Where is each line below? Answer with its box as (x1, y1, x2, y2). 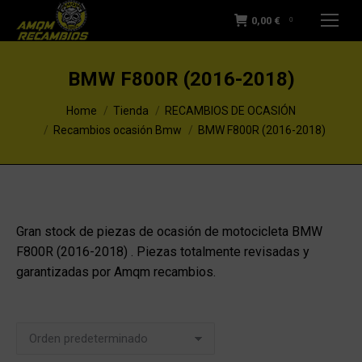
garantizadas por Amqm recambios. (16, 264, 216, 280)
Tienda (113, 104, 149, 117)
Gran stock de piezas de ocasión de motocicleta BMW (16, 224, 322, 239)
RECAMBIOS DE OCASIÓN (165, 104, 296, 117)
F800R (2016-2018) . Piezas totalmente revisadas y (16, 244, 309, 259)
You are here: (16, 95, 88, 111)
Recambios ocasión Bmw (53, 124, 182, 137)
